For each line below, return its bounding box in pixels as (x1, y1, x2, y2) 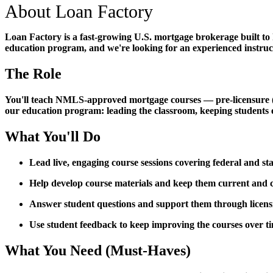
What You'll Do (5, 128, 101, 144)
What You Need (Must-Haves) (5, 242, 191, 258)
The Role (5, 66, 62, 82)
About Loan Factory (5, 1, 153, 22)
